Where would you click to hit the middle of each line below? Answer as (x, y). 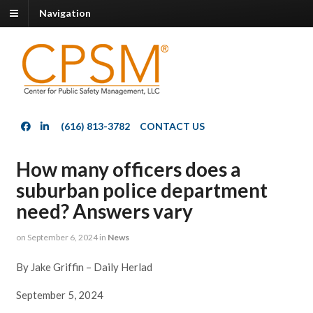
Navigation (65, 13)
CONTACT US (172, 126)
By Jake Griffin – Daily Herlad (84, 267)
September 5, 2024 (59, 294)
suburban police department (141, 190)
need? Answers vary (104, 211)
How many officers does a (128, 169)
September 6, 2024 (62, 238)
